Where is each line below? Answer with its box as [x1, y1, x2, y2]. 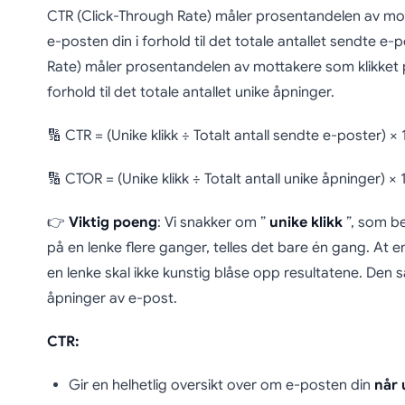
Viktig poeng [68, 213, 157, 232]
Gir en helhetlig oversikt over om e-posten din [68, 376, 374, 395]
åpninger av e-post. [46, 289, 177, 308]
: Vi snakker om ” [156, 213, 269, 232]
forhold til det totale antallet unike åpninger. [46, 83, 334, 102]
